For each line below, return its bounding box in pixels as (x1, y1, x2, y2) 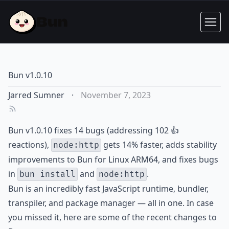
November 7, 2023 (81, 89, 151, 101)
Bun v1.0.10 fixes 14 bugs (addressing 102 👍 (8, 125, 179, 136)
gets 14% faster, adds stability (101, 139, 217, 150)
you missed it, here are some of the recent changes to (8, 212, 217, 223)
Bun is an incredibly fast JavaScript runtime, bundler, (8, 183, 209, 194)
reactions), (8, 139, 51, 150)
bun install (19, 169, 76, 179)
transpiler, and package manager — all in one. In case (8, 197, 214, 209)
